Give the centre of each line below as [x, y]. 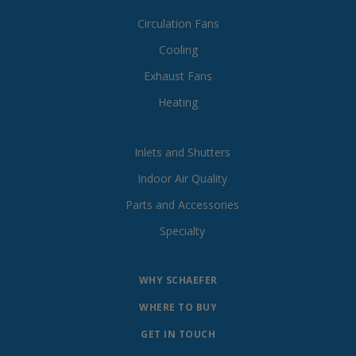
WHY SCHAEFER [178, 280]
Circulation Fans [178, 23]
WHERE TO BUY [178, 307]
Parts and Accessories [183, 204]
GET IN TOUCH [178, 334]
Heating [178, 102]
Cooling [178, 49]
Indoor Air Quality [183, 178]
